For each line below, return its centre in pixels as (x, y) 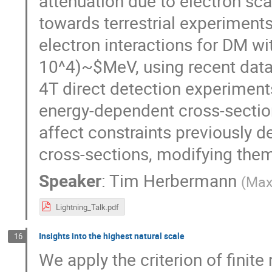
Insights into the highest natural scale (112, 236)
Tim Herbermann (173, 181)
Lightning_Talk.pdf (87, 207)
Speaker (70, 181)
